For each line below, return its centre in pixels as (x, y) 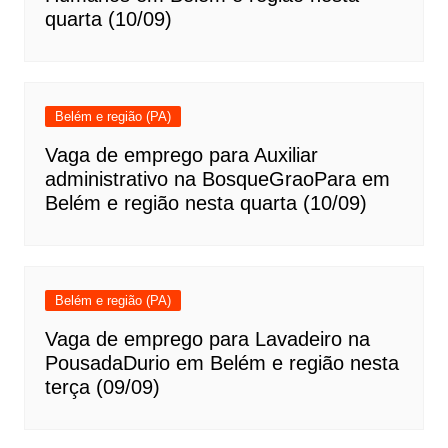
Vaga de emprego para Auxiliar (181, 155)
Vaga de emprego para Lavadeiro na (207, 339)
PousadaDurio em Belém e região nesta (221, 363)
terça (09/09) (102, 387)
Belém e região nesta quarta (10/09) (205, 203)
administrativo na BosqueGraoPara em (217, 179)
